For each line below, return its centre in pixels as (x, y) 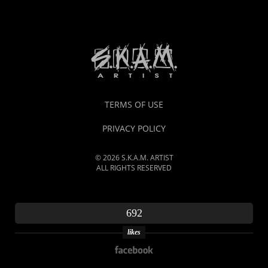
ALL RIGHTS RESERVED (134, 168)
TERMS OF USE (134, 105)
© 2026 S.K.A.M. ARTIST (134, 158)
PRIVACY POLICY (134, 129)
